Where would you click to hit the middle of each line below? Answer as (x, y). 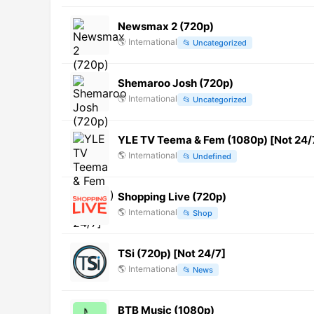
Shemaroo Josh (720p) (176, 83)
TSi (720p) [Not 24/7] (172, 253)
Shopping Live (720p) (172, 196)
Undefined (212, 157)
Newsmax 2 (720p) (166, 26)
